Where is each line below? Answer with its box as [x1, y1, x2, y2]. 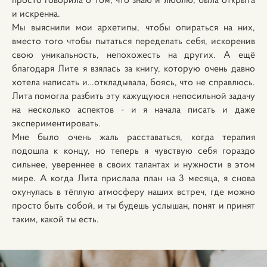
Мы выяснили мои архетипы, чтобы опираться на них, [12, 21, 255, 33]
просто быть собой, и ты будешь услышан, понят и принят [12, 199, 255, 211]
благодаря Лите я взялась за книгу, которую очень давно [12, 62, 255, 74]
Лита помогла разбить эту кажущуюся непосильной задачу [12, 89, 255, 101]
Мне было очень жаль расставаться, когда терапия [12, 131, 255, 142]
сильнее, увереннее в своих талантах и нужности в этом [12, 158, 255, 170]
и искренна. [12, 7, 63, 19]
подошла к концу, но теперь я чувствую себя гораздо [12, 144, 255, 156]
